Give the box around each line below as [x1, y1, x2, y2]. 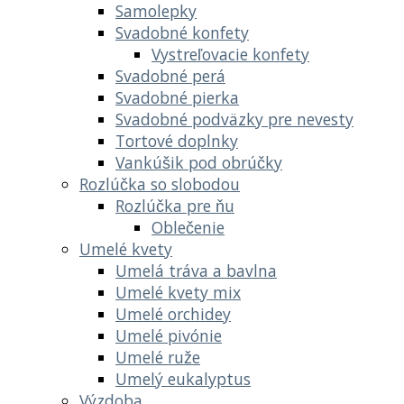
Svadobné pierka [115, 86, 239, 108]
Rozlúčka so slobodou [79, 172, 240, 195]
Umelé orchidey [115, 302, 231, 325]
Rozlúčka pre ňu [115, 194, 234, 216]
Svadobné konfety [115, 21, 249, 43]
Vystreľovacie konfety [151, 42, 309, 65]
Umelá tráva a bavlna [115, 259, 277, 281]
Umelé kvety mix [115, 280, 241, 303]
